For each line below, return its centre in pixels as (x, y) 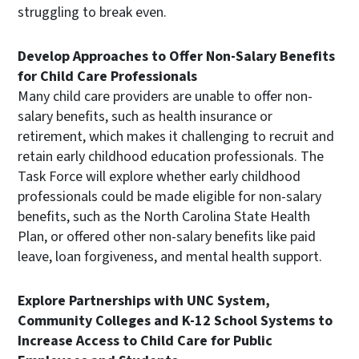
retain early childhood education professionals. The (171, 156)
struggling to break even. (92, 12)
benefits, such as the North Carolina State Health (164, 216)
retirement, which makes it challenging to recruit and (176, 136)
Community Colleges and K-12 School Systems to (175, 321)
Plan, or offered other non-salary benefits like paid (167, 236)
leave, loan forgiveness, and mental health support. (170, 256)
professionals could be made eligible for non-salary (169, 196)
